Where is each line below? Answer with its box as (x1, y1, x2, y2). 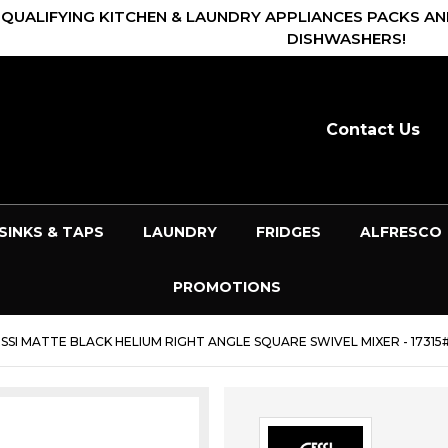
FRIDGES (255, 222, 321, 241)
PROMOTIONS (172, 277, 281, 296)
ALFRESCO (359, 222, 442, 241)
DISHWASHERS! (287, 29, 406, 48)
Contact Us (325, 120, 420, 140)
